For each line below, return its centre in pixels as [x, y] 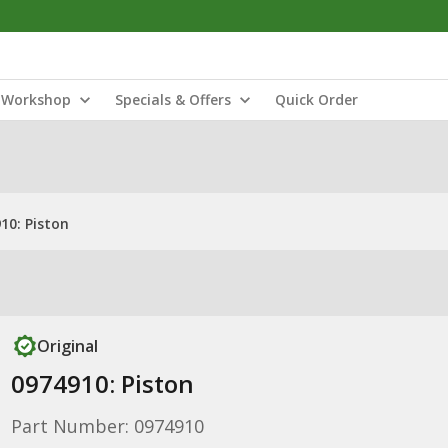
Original [67, 346]
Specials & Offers [173, 99]
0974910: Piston [102, 383]
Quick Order [316, 99]
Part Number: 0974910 [107, 426]
